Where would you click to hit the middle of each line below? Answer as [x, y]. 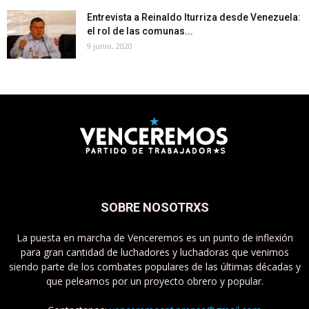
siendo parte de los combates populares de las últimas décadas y [154, 267]
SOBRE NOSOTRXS [154, 207]
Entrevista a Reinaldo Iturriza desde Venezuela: [194, 17]
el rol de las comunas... [140, 31]
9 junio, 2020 [110, 46]
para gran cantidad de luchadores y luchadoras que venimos [154, 252]
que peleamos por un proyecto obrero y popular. [154, 281]
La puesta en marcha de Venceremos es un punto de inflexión [154, 238]
